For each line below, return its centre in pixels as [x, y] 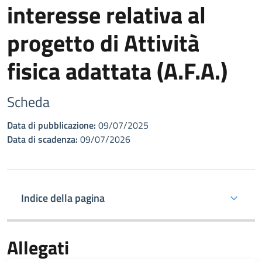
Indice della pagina [63, 198]
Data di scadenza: [42, 139]
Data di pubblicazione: [51, 125]
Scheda [28, 102]
